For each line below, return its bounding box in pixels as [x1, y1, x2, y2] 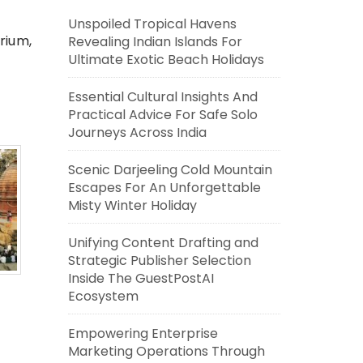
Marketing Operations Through [67, 342, 265, 361]
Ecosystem [67, 287, 139, 305]
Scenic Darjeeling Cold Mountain [67, 160, 272, 179]
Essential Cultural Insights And [67, 88, 258, 106]
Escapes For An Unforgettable [67, 178, 261, 197]
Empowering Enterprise [67, 324, 218, 343]
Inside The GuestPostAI [67, 269, 214, 288]
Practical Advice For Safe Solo [67, 105, 258, 124]
